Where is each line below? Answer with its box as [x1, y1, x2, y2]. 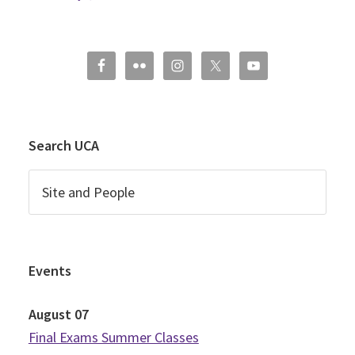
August [28, 305, 71, 324]
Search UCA [28, 136, 99, 155]
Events [28, 261, 71, 281]
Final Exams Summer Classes [28, 328, 199, 347]
